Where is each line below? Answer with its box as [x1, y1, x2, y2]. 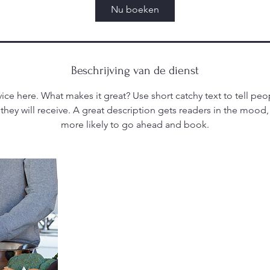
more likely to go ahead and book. [61, 119, 209, 130]
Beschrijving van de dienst [71, 64, 199, 77]
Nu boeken [111, 4, 159, 15]
